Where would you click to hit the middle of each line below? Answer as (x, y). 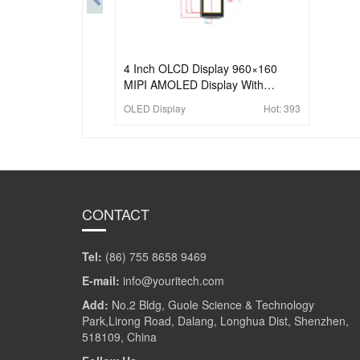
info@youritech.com (174, 280)
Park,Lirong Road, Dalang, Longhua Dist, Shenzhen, (215, 320)
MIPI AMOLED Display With (194, 84)
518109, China (119, 336)
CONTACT (116, 213)
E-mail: (102, 280)
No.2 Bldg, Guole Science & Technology (213, 304)
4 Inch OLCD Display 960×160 (200, 68)
